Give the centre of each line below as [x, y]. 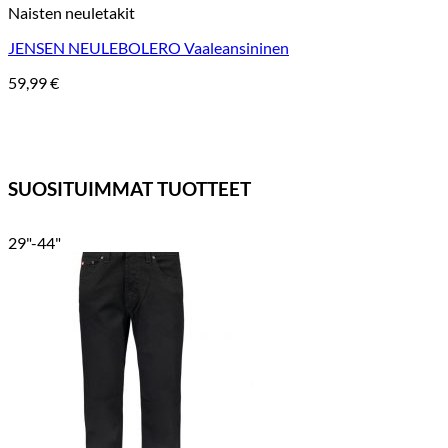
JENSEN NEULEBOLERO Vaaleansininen [148, 48]
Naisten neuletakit [71, 13]
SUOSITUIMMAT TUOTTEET [129, 188]
